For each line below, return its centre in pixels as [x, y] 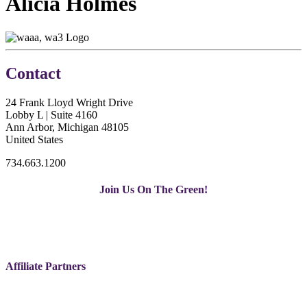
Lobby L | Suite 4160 [51, 114]
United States [34, 139]
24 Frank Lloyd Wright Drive [69, 102]
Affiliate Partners [46, 267]
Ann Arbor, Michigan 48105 [67, 127]
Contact [33, 73]
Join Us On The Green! [153, 189]
